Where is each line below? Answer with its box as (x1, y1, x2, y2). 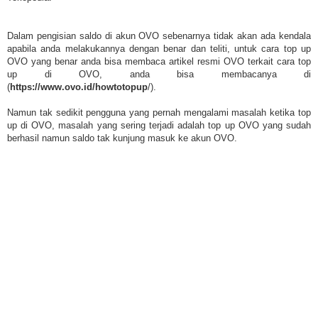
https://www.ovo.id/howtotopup (10, 82, 148, 93)
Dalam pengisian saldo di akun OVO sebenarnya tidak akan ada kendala (7, 31, 311, 42)
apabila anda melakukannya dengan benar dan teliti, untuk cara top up (7, 43, 311, 55)
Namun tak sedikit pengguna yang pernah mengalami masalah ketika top (7, 107, 311, 119)
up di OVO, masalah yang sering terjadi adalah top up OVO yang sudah (7, 120, 311, 131)
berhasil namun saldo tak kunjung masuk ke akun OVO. (7, 133, 237, 144)
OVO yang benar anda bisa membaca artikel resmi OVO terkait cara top (7, 56, 311, 67)
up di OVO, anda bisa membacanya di (7, 69, 311, 80)
